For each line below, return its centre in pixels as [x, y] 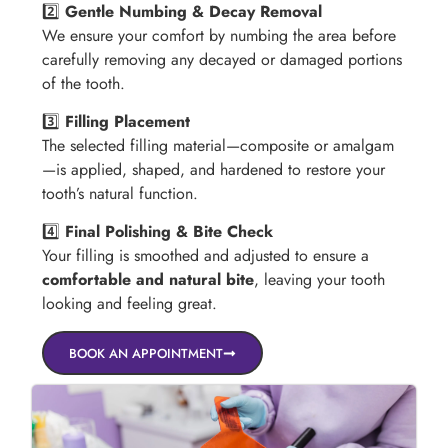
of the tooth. [84, 83]
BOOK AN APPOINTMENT [146, 353]
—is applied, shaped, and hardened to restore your [214, 169]
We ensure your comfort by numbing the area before [219, 35]
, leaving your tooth [320, 280]
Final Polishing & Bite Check [169, 232]
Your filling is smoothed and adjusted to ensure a [206, 256]
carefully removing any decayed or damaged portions [222, 59]
